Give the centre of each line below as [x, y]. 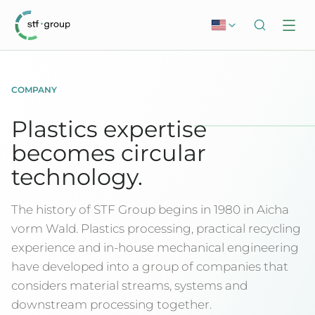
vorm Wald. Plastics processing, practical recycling [156, 229]
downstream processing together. [111, 304]
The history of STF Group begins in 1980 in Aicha [150, 210]
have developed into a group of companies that [150, 266]
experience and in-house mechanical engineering [155, 247]
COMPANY [34, 90]
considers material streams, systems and [129, 285]
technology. [77, 177]
